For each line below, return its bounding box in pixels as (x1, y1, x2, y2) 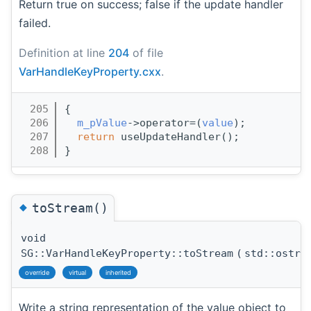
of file (129, 45, 163, 60)
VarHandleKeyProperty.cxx (19, 64, 161, 78)
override (25, 269, 49, 277)
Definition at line (19, 45, 108, 60)
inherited (106, 269, 131, 277)
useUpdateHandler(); (115, 130, 239, 143)
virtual (69, 269, 86, 277)
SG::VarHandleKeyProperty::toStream (21, 247, 233, 260)
